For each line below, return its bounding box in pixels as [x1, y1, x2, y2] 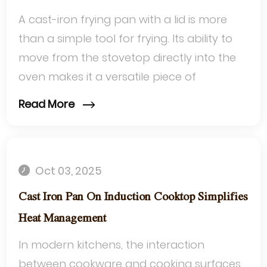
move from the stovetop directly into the [18, 49, 237, 65]
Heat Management [18, 213, 107, 225]
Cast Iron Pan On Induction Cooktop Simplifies [18, 191, 249, 203]
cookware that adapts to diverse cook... [18, 88, 229, 103]
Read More [18, 97, 77, 112]
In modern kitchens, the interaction [18, 237, 205, 253]
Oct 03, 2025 [33, 163, 103, 179]
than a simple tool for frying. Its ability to [18, 30, 233, 46]
